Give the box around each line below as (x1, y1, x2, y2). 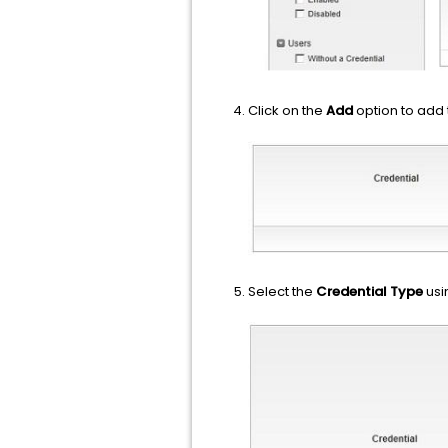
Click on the (248, 101, 326, 121)
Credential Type (316, 281, 423, 301)
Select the (248, 281, 316, 301)
